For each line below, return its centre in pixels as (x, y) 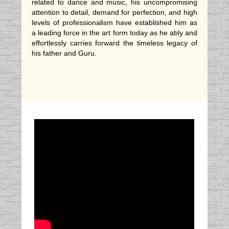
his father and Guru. (65, 53)
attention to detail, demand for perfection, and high (114, 13)
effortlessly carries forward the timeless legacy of (114, 43)
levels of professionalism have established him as (114, 23)
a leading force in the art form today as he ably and (114, 33)
